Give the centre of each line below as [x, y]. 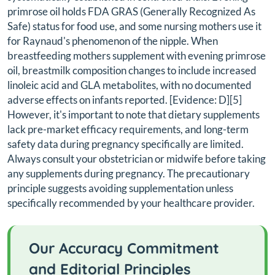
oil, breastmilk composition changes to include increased [132, 71]
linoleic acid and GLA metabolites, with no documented [130, 85]
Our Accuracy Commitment [124, 248]
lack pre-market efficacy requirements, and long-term [128, 130]
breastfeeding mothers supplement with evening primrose [137, 56]
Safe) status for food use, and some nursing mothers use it [134, 26]
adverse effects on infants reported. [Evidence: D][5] [125, 100]
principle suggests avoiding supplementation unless [120, 188]
